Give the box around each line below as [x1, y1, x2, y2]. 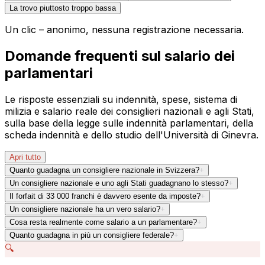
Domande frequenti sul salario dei [5, 47, 235, 65]
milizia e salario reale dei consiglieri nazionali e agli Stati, [5, 105, 254, 118]
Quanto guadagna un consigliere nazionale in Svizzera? [9, 166, 199, 175]
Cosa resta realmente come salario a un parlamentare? [9, 218, 197, 227]
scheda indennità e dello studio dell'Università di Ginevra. [5, 129, 258, 141]
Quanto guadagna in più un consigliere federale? [9, 231, 174, 240]
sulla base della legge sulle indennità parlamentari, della [5, 117, 253, 130]
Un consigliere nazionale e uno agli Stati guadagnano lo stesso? [9, 179, 228, 188]
